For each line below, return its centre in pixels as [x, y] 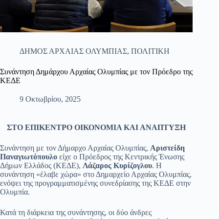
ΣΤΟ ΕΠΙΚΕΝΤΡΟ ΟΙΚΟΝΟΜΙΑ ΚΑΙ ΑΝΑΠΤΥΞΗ [97, 128]
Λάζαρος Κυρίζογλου [117, 166]
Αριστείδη [167, 148]
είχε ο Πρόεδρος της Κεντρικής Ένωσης [121, 157]
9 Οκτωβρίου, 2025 [50, 99]
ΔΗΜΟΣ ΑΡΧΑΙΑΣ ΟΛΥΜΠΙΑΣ [73, 51]
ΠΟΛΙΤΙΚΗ [150, 51]
